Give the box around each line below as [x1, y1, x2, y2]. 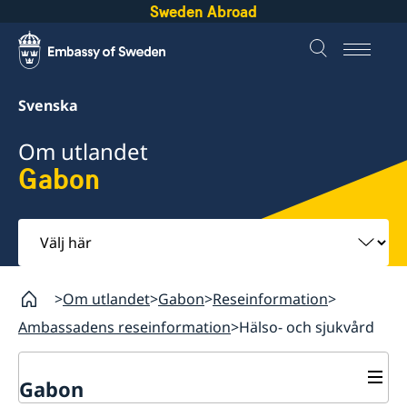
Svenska [18, 95, 78, 115]
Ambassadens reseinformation [18, 316, 231, 337]
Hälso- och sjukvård [239, 316, 374, 337]
